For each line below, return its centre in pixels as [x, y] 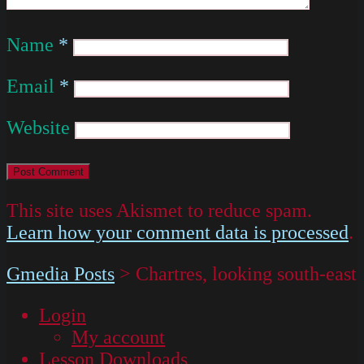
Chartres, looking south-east [246, 273]
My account [118, 337]
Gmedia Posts [61, 273]
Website [38, 127]
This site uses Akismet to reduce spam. [159, 210]
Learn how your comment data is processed [178, 232]
